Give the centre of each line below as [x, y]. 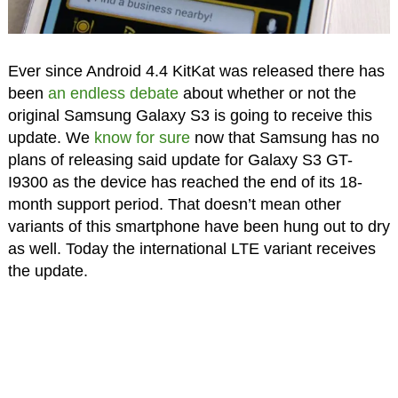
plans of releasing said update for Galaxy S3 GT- [180, 159]
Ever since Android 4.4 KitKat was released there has [196, 71]
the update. [48, 271]
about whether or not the [267, 93]
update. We [51, 137]
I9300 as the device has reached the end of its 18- [185, 182]
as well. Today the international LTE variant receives [191, 248]
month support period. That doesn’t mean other [174, 204]
